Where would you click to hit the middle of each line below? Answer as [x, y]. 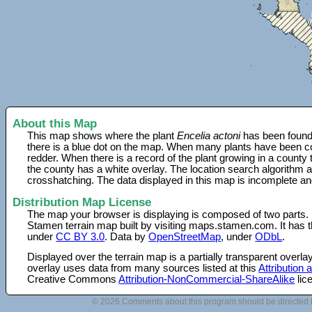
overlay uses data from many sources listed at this [143, 268]
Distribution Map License [82, 202]
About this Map [55, 124]
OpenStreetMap [185, 236]
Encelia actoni [209, 136]
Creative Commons [73, 279]
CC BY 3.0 [80, 236]
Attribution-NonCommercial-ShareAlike [207, 279]
